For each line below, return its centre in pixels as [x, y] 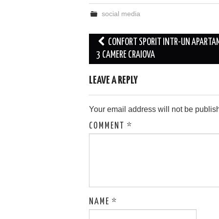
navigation [110, 55]
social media [121, 14]
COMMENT [108, 126]
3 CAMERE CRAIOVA [126, 55]
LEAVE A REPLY [113, 80]
